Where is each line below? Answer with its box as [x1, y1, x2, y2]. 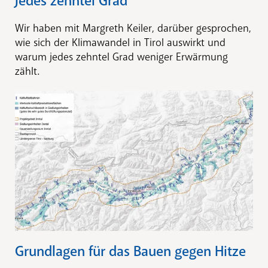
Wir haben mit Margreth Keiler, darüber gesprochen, [15, 21, 251, 35]
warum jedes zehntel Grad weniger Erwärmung [15, 50, 228, 63]
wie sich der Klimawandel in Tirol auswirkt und [15, 35, 226, 49]
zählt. [15, 64, 39, 78]
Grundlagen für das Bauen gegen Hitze [15, 242, 246, 260]
